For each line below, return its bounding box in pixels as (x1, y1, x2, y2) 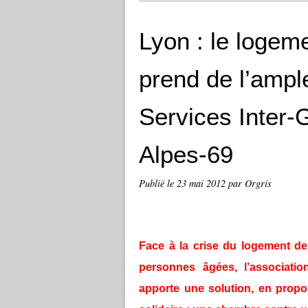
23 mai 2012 (177, 177, 228, 190)
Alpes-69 (139, 141, 233, 168)
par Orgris (228, 177, 272, 190)
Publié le (139, 177, 177, 190)
